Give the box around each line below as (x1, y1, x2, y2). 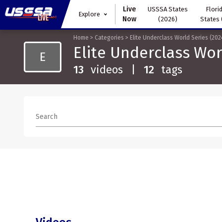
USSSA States (147, 5, 188, 13)
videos (91, 63, 123, 76)
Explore (78, 10, 100, 18)
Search (36, 112, 57, 121)
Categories (95, 34, 124, 41)
